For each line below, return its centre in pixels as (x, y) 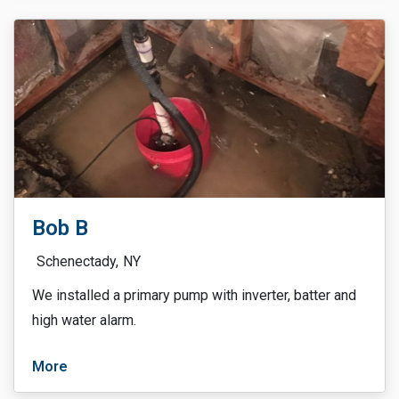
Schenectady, (77, 261)
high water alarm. (84, 320)
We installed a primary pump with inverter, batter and (194, 295)
